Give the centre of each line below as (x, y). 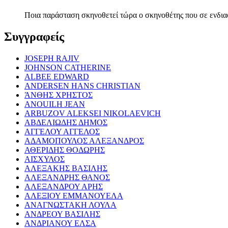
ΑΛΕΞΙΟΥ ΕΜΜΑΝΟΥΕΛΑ (74, 195)
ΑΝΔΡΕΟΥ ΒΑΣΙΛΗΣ (62, 214)
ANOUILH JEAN (55, 104)
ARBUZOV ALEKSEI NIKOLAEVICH (93, 113)
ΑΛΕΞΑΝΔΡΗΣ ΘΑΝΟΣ (67, 177)
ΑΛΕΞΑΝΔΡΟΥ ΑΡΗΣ (64, 186)
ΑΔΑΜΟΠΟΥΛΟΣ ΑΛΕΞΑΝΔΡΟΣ (84, 140)
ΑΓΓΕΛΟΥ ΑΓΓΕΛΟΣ (62, 131)
